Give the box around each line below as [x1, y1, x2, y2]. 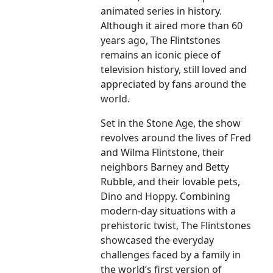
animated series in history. [101, 4, 222, 18]
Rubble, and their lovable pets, [101, 175, 241, 189]
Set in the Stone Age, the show [101, 116, 241, 130]
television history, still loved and [101, 63, 247, 77]
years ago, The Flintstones [101, 34, 221, 48]
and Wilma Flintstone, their [101, 146, 225, 160]
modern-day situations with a [101, 204, 236, 218]
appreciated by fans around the [101, 77, 247, 91]
